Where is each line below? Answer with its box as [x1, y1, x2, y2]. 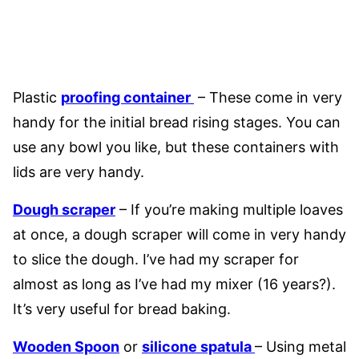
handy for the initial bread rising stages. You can [13, 114, 341, 131]
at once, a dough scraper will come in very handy [13, 226, 346, 243]
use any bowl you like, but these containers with [13, 139, 339, 155]
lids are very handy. [13, 163, 144, 180]
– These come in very [194, 89, 342, 106]
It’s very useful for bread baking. [13, 301, 231, 317]
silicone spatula [142, 338, 255, 355]
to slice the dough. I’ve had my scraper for [13, 251, 299, 268]
